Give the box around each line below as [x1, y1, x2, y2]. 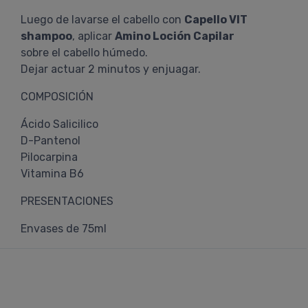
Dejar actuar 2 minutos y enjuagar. [21, 63, 201, 76]
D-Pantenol [21, 134, 80, 147]
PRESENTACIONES [21, 195, 113, 208]
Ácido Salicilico [21, 118, 98, 131]
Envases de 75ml [21, 222, 107, 235]
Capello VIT [184, 13, 247, 26]
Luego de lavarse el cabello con [21, 13, 184, 26]
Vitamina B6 [21, 167, 84, 180]
